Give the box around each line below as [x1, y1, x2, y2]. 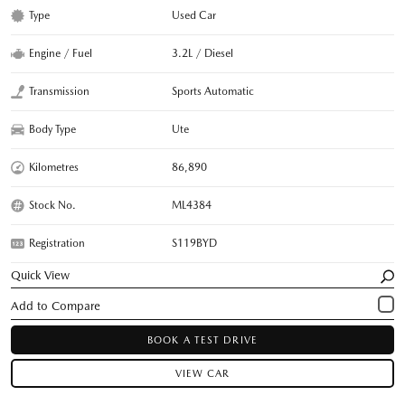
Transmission [29, 84, 89, 98]
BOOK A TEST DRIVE [147, 334, 258, 346]
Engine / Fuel [29, 46, 92, 60]
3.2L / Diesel [172, 46, 234, 60]
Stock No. [29, 198, 76, 212]
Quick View [11, 268, 71, 282]
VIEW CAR [174, 367, 231, 380]
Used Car [172, 8, 217, 22]
